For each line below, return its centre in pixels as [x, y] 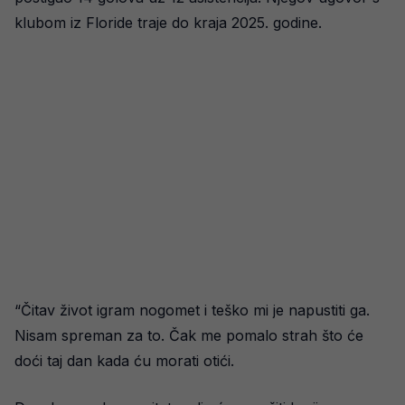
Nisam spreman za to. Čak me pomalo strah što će [189, 335]
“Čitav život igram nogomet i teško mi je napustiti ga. [192, 310]
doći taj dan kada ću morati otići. [124, 361]
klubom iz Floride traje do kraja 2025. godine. [168, 23]
